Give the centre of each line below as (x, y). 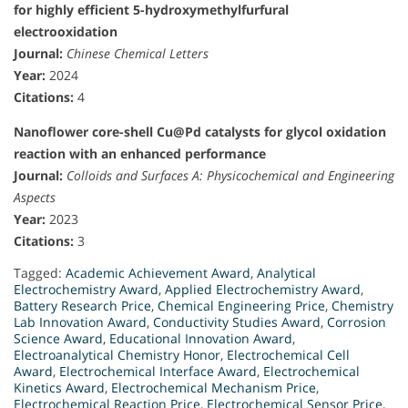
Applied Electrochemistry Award (263, 289)
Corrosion (357, 321)
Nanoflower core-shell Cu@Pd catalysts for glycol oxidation (200, 131)
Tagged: (40, 272)
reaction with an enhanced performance (140, 153)
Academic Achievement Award (158, 272)
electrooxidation (66, 31)
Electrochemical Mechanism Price (214, 387)
